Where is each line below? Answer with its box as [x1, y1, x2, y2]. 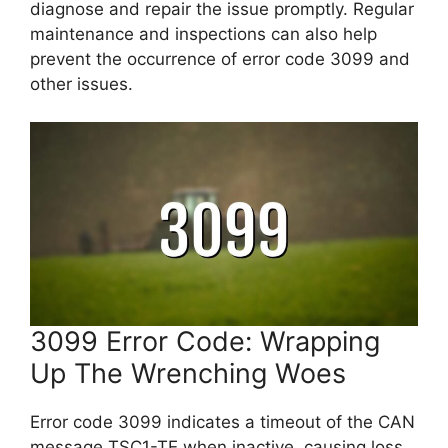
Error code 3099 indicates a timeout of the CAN [30, 412, 415, 432]
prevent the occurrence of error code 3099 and [30, 48, 410, 69]
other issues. [30, 73, 133, 94]
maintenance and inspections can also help [30, 23, 377, 44]
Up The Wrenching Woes [30, 357, 346, 390]
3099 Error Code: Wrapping [30, 325, 380, 358]
